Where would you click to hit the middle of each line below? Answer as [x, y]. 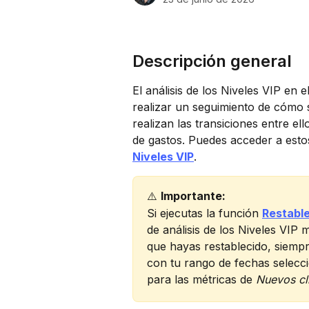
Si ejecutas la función [205, 213]
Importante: [195, 196]
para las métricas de [201, 279]
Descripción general [212, 61]
